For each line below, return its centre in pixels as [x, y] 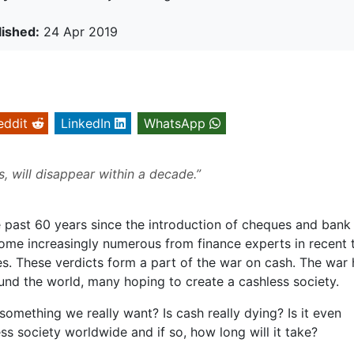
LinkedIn [86, 124]
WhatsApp [175, 124]
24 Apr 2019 [79, 32]
